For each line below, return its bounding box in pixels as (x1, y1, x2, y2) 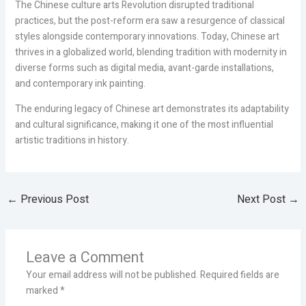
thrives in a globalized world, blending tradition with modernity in (14, 45, 287, 60)
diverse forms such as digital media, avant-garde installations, (14, 61, 274, 76)
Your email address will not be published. (25, 267, 198, 282)
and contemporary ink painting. (14, 76, 145, 92)
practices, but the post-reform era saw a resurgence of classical (14, 14, 285, 29)
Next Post (237, 191, 289, 208)
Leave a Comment (25, 247, 144, 268)
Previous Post (17, 191, 89, 208)
